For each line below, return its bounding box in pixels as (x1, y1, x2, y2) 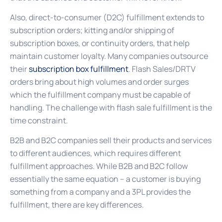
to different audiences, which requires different (10, 148, 181, 159)
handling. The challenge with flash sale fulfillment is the (10, 102, 212, 113)
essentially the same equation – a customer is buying (10, 173, 201, 185)
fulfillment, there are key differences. (10, 199, 144, 211)
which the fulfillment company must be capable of (10, 89, 191, 100)
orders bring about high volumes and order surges (10, 76, 189, 87)
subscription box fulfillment (29, 63, 128, 74)
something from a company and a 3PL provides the (10, 186, 191, 198)
